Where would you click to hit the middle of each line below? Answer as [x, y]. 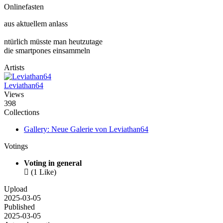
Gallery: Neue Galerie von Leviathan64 [86, 129]
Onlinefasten [24, 7]
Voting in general [53, 163]
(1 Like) [44, 172]
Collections [22, 112]
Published [19, 207]
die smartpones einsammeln [47, 51]
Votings [16, 146]
